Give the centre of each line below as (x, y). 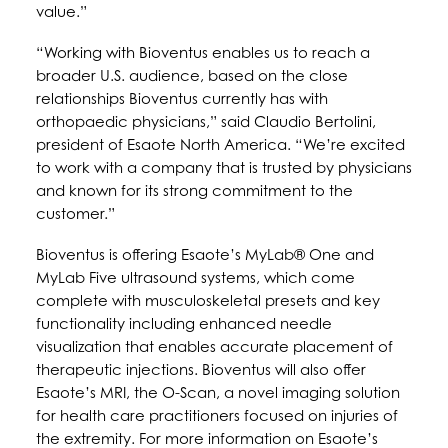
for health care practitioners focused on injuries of (217, 415)
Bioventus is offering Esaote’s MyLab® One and (205, 254)
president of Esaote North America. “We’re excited (220, 144)
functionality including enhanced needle (184, 323)
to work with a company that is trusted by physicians (224, 167)
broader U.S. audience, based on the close (192, 75)
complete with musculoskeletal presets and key (208, 300)
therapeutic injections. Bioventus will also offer (201, 369)
